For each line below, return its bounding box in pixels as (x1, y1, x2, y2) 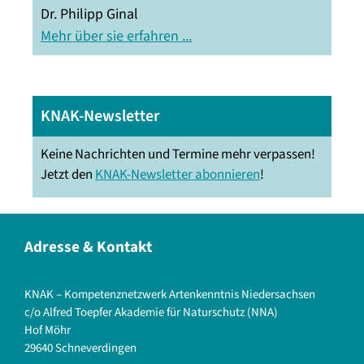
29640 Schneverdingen (24, 339, 136, 357)
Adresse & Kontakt (24, 235, 152, 258)
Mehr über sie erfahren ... (41, 25, 192, 46)
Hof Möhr (24, 321, 71, 339)
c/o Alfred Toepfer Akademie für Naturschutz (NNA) (24, 303, 278, 321)
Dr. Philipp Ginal (41, 3, 138, 24)
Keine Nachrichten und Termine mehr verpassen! (41, 144, 315, 164)
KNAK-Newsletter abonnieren (95, 164, 260, 184)
